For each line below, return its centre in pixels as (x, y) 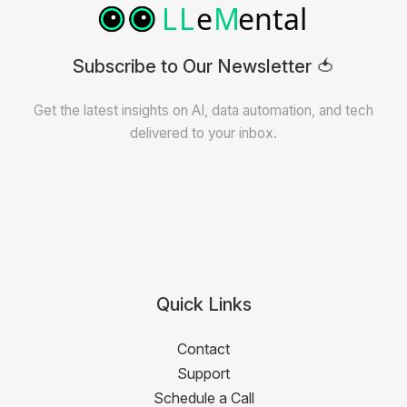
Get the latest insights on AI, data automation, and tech (203, 110)
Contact (203, 349)
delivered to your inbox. (203, 133)
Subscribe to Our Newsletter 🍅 (203, 66)
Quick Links (203, 304)
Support (203, 373)
